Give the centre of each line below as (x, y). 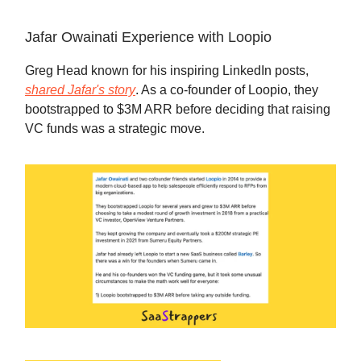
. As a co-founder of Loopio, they (227, 90)
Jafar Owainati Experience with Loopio (148, 37)
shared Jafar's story (80, 90)
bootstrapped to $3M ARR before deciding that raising (178, 110)
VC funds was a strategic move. (115, 129)
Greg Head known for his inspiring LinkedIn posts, (167, 71)
